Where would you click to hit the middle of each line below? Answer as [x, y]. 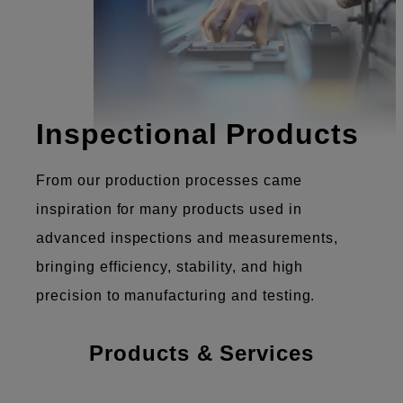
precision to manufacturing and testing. [176, 296]
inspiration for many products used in [169, 210]
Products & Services [201, 354]
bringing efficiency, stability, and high [170, 267]
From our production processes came [169, 181]
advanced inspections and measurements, [187, 238]
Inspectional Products [198, 134]
